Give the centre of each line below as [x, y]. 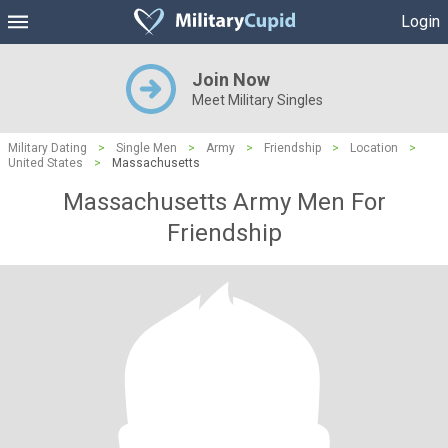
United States [45, 163]
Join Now [230, 79]
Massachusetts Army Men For [224, 202]
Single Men [146, 148]
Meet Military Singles [257, 100]
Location [374, 148]
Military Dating [47, 148]
